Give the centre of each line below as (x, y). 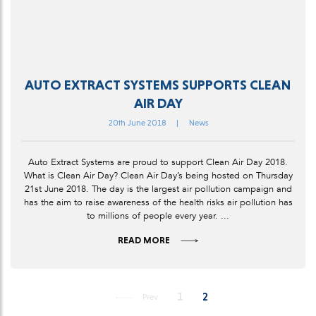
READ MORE (144, 241)
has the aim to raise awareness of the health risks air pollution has (158, 203)
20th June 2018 (137, 123)
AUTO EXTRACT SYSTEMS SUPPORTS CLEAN (158, 85)
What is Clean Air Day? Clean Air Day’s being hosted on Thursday (158, 176)
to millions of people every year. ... (158, 216)
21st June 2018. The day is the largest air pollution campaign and (158, 189)
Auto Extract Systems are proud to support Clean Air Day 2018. (158, 163)
